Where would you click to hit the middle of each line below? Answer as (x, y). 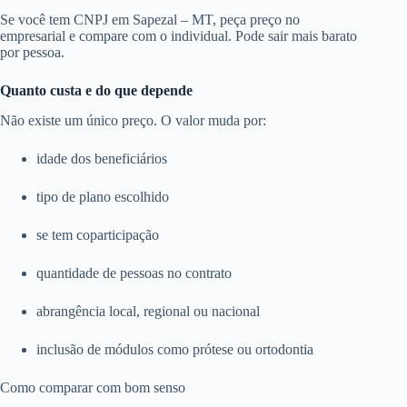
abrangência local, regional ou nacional (148, 311)
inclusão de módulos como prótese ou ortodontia (175, 349)
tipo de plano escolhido (103, 196)
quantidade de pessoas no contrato (134, 273)
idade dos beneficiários (102, 158)
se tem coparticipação (98, 234)
